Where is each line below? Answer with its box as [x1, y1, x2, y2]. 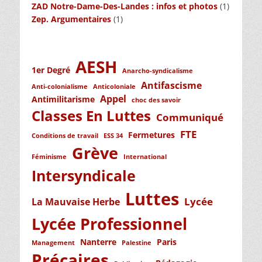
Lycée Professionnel [32, 212, 187, 235]
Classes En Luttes [32, 106, 151, 125]
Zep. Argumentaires [32, 13, 111, 25]
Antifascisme [141, 78, 202, 92]
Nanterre [80, 236, 116, 247]
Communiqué [156, 109, 223, 124]
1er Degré [32, 64, 70, 75]
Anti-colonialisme [32, 82, 88, 91]
